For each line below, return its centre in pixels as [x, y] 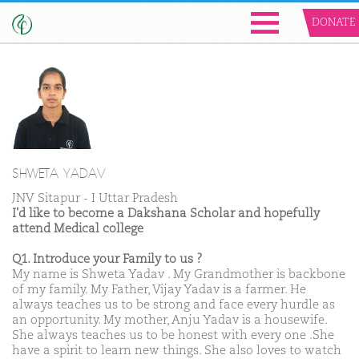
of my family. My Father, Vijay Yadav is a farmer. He [159, 289]
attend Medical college [78, 228]
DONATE [333, 23]
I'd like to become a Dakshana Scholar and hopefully [166, 213]
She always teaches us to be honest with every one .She [173, 335]
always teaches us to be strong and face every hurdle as [173, 305]
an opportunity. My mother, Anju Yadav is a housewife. [169, 320]
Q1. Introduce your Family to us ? [107, 259]
